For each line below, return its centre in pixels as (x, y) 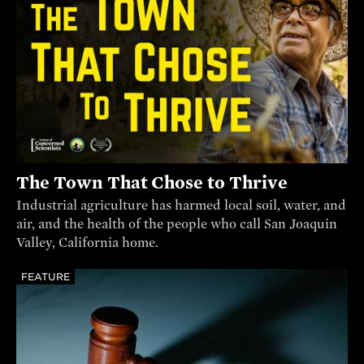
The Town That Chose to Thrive (152, 183)
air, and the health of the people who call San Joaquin (177, 225)
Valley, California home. (87, 243)
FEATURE (46, 277)
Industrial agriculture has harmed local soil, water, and (181, 206)
